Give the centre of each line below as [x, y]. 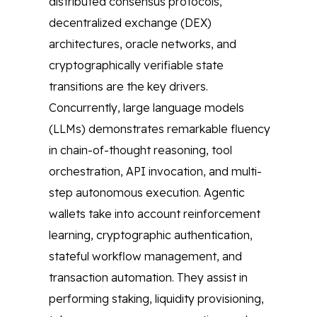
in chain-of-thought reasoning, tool [140, 150]
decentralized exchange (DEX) [130, 23]
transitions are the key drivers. [128, 86]
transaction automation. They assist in [148, 277]
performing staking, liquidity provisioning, [156, 299]
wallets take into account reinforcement [155, 214]
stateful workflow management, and [145, 256]
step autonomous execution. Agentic [147, 192]
